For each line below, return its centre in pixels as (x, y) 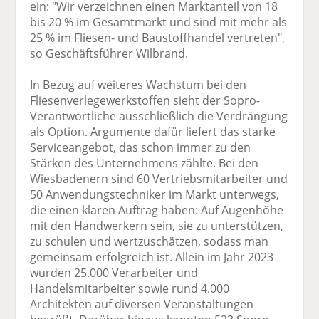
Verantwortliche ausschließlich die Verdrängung (159, 116)
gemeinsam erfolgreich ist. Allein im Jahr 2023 (152, 257)
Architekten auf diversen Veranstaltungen (142, 304)
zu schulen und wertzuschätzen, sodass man (150, 242)
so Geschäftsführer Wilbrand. (109, 54)
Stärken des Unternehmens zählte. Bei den (145, 163)
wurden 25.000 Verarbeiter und (114, 273)
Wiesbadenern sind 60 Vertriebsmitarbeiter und (159, 179)
